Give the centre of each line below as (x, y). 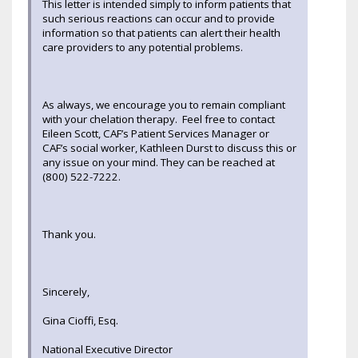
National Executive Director (107, 349)
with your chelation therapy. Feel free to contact (159, 119)
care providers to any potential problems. (143, 47)
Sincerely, (66, 291)
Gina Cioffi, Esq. (80, 320)
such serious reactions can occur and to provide (159, 18)
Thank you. (69, 234)
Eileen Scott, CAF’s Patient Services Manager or (156, 133)
